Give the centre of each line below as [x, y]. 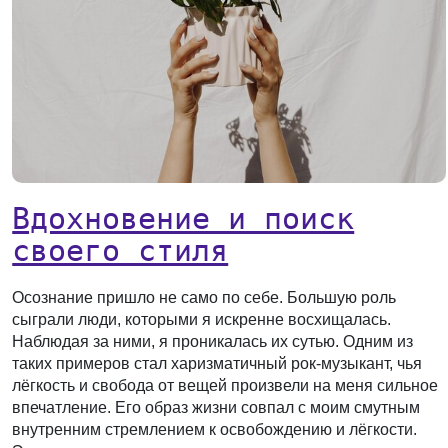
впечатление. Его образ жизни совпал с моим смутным [216, 407]
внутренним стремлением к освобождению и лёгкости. [215, 429]
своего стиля [120, 250]
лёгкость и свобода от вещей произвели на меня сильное [225, 385]
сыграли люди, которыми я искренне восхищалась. [202, 319]
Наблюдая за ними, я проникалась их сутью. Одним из [213, 341]
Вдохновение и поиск [183, 218]
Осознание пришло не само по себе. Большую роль [204, 297]
